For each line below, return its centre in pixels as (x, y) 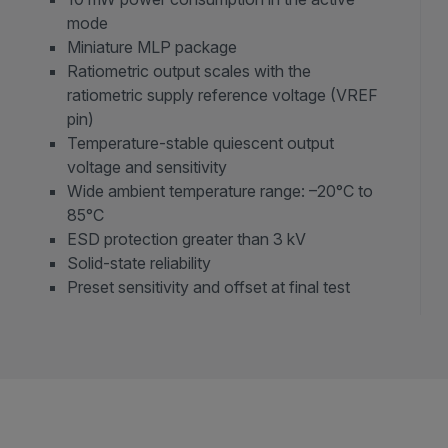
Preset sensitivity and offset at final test (209, 287)
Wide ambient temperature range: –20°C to (220, 191)
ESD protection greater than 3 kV (187, 239)
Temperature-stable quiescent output (201, 143)
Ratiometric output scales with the (189, 71)
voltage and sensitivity (147, 167)
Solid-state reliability (139, 263)
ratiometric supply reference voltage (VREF (223, 95)
